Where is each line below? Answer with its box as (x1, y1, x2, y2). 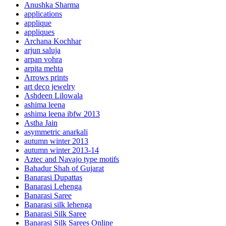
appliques (24, 27, 54, 36)
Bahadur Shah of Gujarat (24, 163, 104, 173)
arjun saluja (24, 45, 61, 54)
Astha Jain (24, 118, 58, 127)
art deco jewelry (24, 82, 75, 91)
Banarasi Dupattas (24, 173, 82, 182)
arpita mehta (24, 64, 63, 73)
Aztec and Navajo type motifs (24, 154, 119, 163)
